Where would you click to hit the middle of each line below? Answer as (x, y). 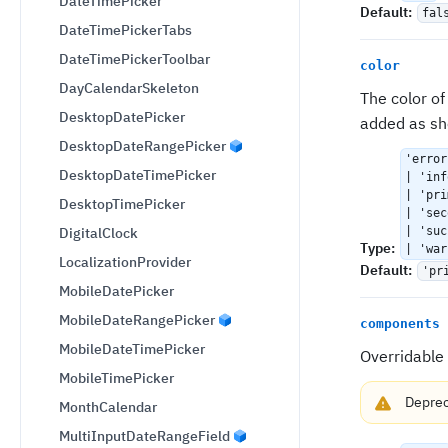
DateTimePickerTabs (125, 30)
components (400, 323)
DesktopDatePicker (122, 117)
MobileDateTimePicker (132, 349)
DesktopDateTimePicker (137, 175)
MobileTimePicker (116, 378)
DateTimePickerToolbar (134, 59)
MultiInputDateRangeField (144, 436)
